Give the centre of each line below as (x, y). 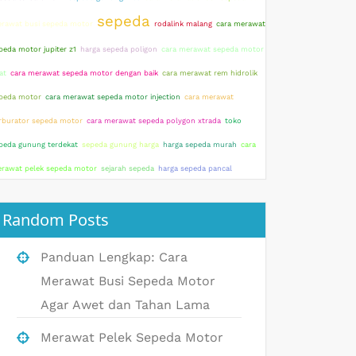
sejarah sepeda (128, 168)
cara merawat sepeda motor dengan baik (84, 73)
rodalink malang (183, 23)
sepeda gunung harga (120, 144)
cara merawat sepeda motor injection (113, 97)
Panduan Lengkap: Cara (114, 257)
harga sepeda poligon (119, 49)
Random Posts (56, 220)
